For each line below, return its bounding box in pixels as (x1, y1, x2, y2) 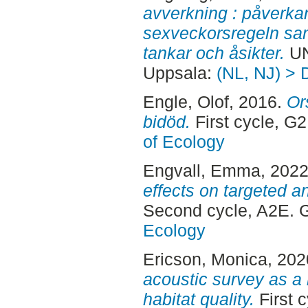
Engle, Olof (142, 91, 229, 111)
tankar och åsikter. (142, 43, 285, 63)
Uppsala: (142, 63, 217, 83)
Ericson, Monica (142, 249, 267, 269)
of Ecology (142, 131, 225, 151)
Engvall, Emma (142, 160, 261, 180)
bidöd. (142, 111, 190, 131)
